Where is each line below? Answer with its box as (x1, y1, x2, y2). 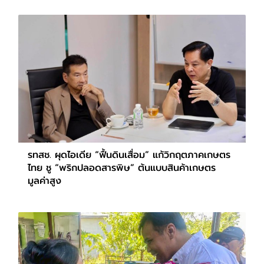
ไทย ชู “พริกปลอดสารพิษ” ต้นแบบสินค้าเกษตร (28, 160, 216, 175)
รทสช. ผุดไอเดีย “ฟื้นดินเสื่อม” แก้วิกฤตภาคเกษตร (28, 147, 230, 162)
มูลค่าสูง (28, 173, 61, 188)
